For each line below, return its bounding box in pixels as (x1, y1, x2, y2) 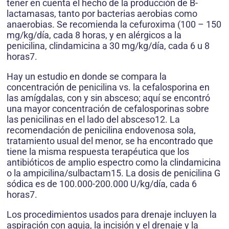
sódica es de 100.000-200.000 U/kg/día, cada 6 (7, 178, 197, 190)
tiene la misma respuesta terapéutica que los (7, 146, 189, 157)
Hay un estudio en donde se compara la (7, 71, 167, 82)
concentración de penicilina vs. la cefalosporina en (7, 82, 210, 93)
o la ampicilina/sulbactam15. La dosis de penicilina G (7, 168, 220, 179)
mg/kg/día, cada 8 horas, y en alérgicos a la (7, 30, 181, 41)
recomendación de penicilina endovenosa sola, (7, 125, 196, 136)
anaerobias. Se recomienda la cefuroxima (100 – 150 (7, 19, 221, 30)
